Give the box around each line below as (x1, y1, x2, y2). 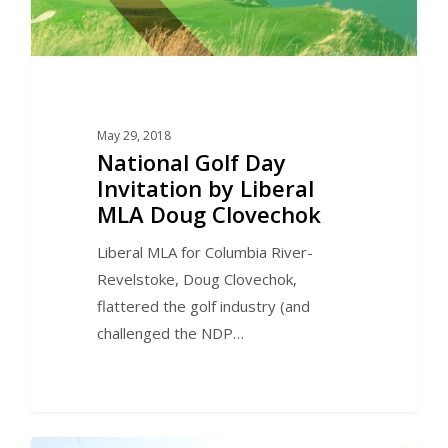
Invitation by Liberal (96, 172, 314, 203)
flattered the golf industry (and (96, 295, 310, 316)
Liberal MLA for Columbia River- (96, 241, 313, 262)
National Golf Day (96, 146, 286, 177)
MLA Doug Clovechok (96, 198, 321, 229)
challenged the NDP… (96, 322, 244, 343)
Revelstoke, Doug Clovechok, (96, 268, 297, 289)
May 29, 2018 (96, 126, 171, 144)
